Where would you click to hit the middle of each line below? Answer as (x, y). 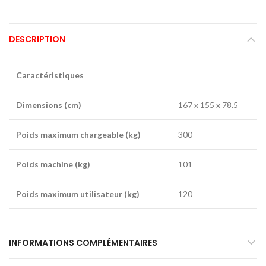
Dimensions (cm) (49, 105)
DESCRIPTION (37, 39)
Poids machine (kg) (53, 164)
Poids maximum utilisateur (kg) (78, 194)
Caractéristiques (50, 75)
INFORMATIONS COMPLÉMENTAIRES (83, 243)
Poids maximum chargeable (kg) (79, 135)
